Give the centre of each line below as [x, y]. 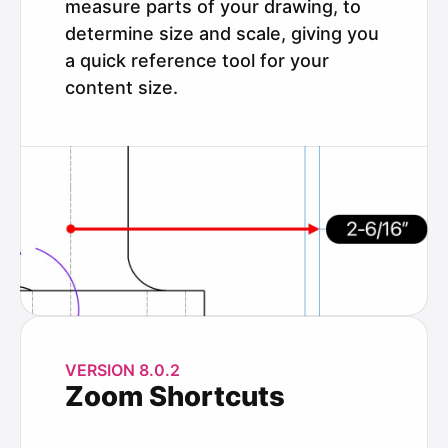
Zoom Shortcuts [175, 395]
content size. [121, 87]
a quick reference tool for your [197, 60]
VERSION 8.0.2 [122, 369]
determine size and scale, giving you [222, 33]
